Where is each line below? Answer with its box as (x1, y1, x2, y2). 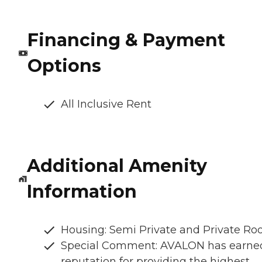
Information (26, 181, 137, 203)
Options (27, 55, 101, 77)
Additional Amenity (26, 155, 207, 177)
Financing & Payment (27, 29, 225, 51)
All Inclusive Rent (61, 98, 151, 111)
